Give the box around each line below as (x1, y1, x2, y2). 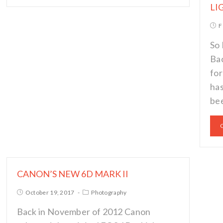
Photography (91, 189, 127, 196)
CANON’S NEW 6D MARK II (16, 168, 128, 179)
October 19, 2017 (25, 189, 75, 196)
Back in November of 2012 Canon (16, 206, 151, 217)
